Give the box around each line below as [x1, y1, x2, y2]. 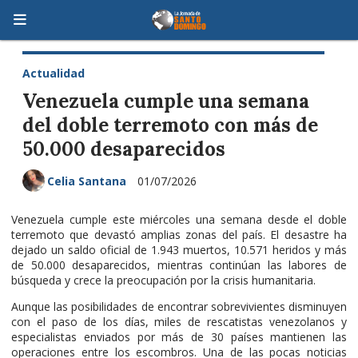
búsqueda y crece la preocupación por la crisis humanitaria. [11, 272, 316, 288]
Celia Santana [47, 173, 126, 189]
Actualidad [22, 66, 85, 81]
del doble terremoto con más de [22, 112, 318, 137]
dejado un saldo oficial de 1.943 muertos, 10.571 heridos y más [11, 241, 347, 257]
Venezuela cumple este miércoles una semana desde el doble [11, 211, 347, 227]
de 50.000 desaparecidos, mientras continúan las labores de [11, 257, 347, 272]
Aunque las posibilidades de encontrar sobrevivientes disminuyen [11, 298, 347, 314]
